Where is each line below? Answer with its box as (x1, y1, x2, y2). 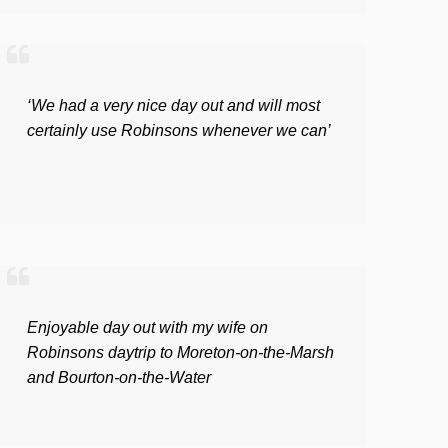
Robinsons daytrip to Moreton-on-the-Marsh (27, 343, 334, 361)
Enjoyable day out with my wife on (27, 318, 268, 336)
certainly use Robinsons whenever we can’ (27, 121, 331, 139)
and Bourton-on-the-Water (27, 368, 211, 386)
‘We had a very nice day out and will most (27, 96, 320, 114)
